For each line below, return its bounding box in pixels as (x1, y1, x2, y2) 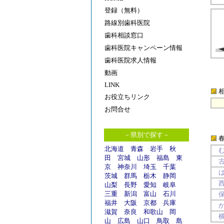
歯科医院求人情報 (104, 56, 156, 64)
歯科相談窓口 (104, 31, 143, 39)
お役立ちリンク (104, 93, 150, 100)
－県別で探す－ (123, 131, 169, 138)
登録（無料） (104, 6, 143, 14)
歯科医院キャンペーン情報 (104, 44, 182, 51)
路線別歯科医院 (104, 19, 150, 26)
